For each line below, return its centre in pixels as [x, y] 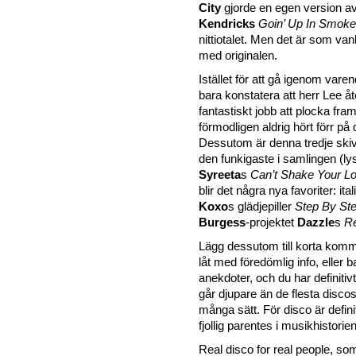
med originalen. [238, 56]
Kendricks [227, 24]
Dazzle [316, 223]
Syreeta [220, 175]
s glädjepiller [261, 207]
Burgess [222, 223]
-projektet [271, 223]
